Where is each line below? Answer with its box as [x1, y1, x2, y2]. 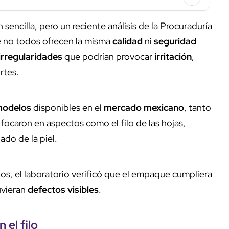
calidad [112, 35, 143, 47]
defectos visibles [28, 183, 99, 195]
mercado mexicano [104, 101, 184, 113]
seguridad [154, 35, 196, 47]
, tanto [184, 101, 211, 113]
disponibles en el [31, 101, 104, 113]
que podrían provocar [62, 50, 154, 62]
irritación [154, 50, 192, 62]
